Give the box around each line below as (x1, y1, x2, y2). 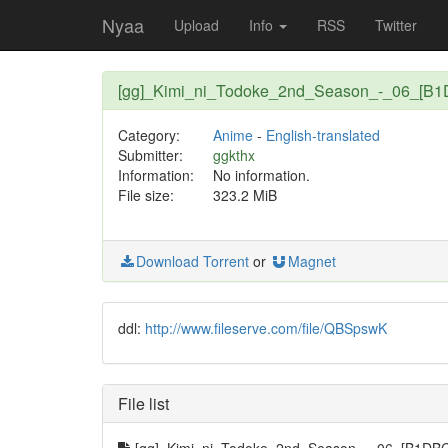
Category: (118, 125, 180, 145)
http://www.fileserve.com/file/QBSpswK (145, 318, 387, 338)
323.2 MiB (212, 185, 277, 205)
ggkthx (212, 145, 255, 165)
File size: (118, 185, 174, 205)
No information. (212, 165, 310, 185)
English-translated (265, 125, 380, 145)
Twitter (375, 15, 417, 35)
